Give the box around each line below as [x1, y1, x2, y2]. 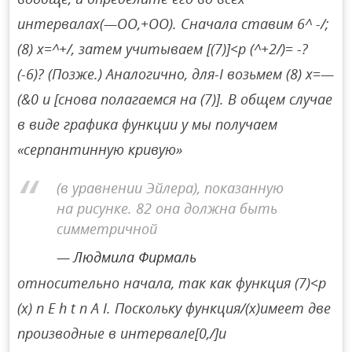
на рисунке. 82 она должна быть [57, 198, 278, 218]
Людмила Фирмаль [73, 247, 197, 266]
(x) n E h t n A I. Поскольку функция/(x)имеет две [17, 299, 332, 318]
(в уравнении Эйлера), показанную [57, 178, 284, 197]
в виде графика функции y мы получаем [17, 115, 278, 134]
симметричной [57, 218, 158, 238]
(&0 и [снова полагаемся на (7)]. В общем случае [17, 90, 333, 109]
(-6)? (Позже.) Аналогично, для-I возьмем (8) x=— [17, 64, 335, 84]
